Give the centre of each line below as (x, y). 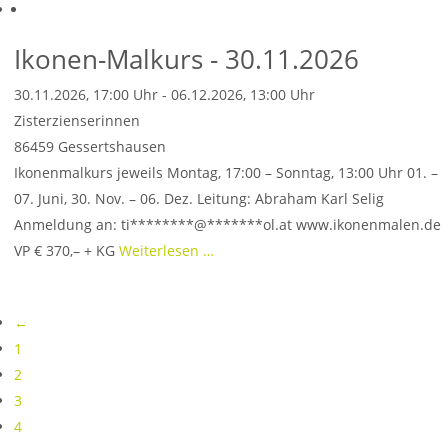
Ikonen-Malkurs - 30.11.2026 (186, 59)
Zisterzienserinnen (77, 120)
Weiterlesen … (166, 250)
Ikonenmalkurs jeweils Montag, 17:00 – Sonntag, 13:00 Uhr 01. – (226, 172)
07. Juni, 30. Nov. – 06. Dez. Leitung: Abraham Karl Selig (199, 198)
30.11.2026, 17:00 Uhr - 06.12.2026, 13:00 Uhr (164, 94)
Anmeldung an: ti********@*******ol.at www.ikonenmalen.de (227, 224)
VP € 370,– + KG (66, 250)
